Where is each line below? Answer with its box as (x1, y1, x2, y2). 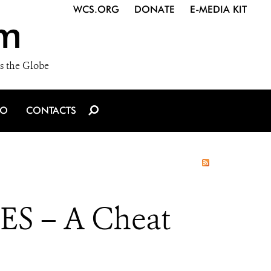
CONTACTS (26, 105, 76, 116)
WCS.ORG (73, 4, 119, 15)
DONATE (134, 4, 175, 15)
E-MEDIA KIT (190, 4, 247, 15)
